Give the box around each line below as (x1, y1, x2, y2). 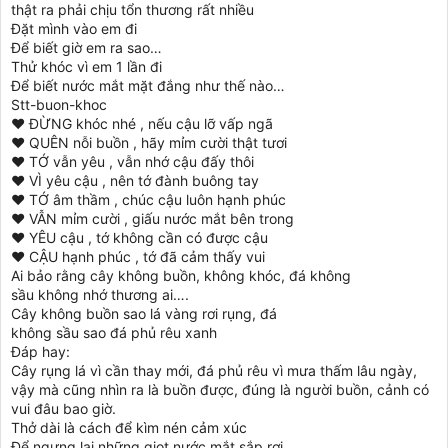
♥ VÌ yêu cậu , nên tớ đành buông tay (11, 172, 259, 189)
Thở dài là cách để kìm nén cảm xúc (11, 419, 247, 436)
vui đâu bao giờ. (11, 400, 116, 417)
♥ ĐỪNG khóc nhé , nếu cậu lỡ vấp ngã (11, 115, 273, 132)
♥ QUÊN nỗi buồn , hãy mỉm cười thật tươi (11, 134, 287, 151)
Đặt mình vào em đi (11, 20, 137, 37)
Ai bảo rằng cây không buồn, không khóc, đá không (11, 267, 351, 284)
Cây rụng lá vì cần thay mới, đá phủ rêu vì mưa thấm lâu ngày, (11, 362, 417, 379)
